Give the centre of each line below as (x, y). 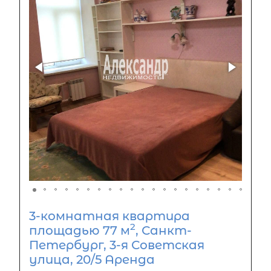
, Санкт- (164, 230)
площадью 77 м (80, 230)
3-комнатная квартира (109, 216)
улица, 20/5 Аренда (92, 259)
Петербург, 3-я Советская (117, 245)
